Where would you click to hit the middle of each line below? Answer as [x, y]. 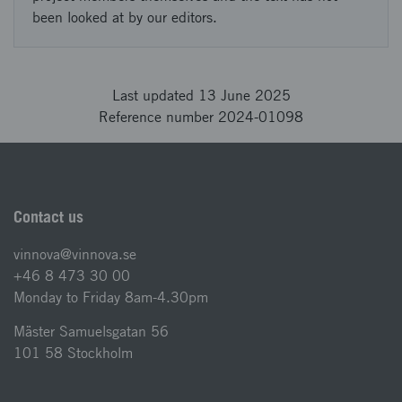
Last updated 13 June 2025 [201, 96]
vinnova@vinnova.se [75, 254]
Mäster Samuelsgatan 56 [91, 332]
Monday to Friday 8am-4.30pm [111, 297]
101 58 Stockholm [73, 353]
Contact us [48, 217]
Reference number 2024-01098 [201, 117]
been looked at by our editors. [125, 17]
